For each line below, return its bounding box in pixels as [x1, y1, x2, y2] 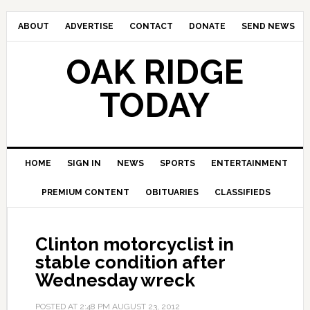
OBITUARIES [145, 188, 199, 197]
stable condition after [35, 252, 225, 273]
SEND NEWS [241, 21, 295, 31]
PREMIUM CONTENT [42, 188, 130, 197]
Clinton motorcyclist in [35, 234, 234, 255]
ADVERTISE [64, 21, 113, 31]
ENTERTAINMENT [210, 158, 288, 168]
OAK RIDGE [66, 53, 244, 91]
